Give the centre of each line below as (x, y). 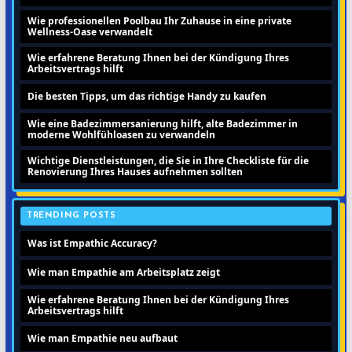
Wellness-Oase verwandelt (90, 31)
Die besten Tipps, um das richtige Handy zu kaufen (147, 96)
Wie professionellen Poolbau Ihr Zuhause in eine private (159, 20)
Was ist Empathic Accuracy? (92, 243)
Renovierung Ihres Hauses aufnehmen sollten (135, 171)
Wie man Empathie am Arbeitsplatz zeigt (124, 272)
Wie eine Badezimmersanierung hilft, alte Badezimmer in (163, 123)
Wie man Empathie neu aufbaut (103, 338)
